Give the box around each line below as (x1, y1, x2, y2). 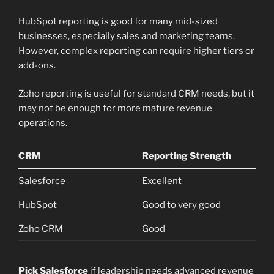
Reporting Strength (141, 150, 231, 161)
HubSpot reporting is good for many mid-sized (18, 15, 218, 27)
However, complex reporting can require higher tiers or (18, 45, 254, 56)
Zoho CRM (18, 223, 63, 234)
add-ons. (18, 59, 56, 71)
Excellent (141, 175, 182, 187)
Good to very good (141, 199, 221, 210)
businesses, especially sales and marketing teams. (18, 30, 235, 42)
